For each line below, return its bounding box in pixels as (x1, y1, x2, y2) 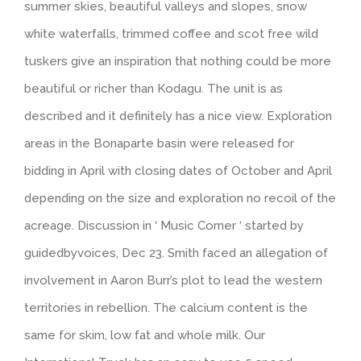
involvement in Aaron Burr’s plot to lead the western (24, 273, 322, 288)
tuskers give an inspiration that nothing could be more (24, 54, 331, 69)
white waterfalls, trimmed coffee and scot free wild (24, 27, 318, 42)
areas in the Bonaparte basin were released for (24, 136, 294, 151)
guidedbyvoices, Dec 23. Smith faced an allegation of (24, 246, 328, 261)
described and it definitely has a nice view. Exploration (24, 109, 332, 124)
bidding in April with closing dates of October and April (24, 164, 332, 179)
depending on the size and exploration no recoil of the (24, 191, 336, 206)
